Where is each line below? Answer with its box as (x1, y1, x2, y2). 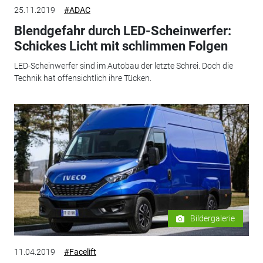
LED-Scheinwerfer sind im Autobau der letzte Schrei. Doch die (14, 61, 233, 70)
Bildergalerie (190, 214, 235, 224)
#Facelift (63, 247, 96, 257)
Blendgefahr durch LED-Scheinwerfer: (14, 23, 231, 38)
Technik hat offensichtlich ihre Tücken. (14, 73, 151, 83)
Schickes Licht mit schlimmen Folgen (14, 38, 228, 53)
